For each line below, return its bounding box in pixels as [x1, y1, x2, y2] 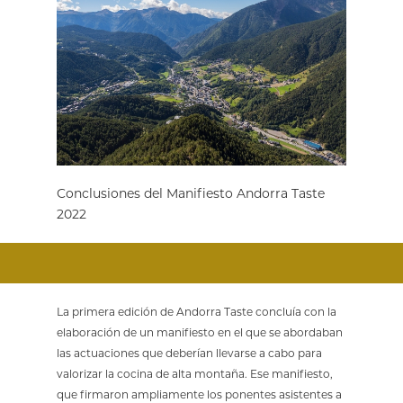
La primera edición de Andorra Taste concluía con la [56, 305, 336, 319]
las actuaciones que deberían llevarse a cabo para [56, 346, 322, 361]
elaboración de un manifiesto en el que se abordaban [56, 326, 343, 340]
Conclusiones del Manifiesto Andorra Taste [56, 185, 325, 202]
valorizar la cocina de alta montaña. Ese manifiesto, [56, 367, 333, 381]
